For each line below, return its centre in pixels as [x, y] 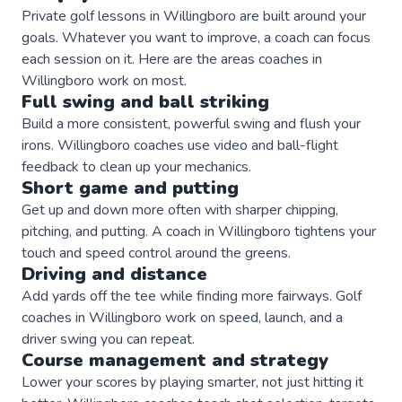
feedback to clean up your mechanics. [136, 166]
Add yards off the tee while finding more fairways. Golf [192, 296]
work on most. [140, 80]
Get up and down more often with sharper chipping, [180, 210]
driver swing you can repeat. [108, 339]
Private [46, 16]
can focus [340, 37]
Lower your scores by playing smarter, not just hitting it [192, 382]
